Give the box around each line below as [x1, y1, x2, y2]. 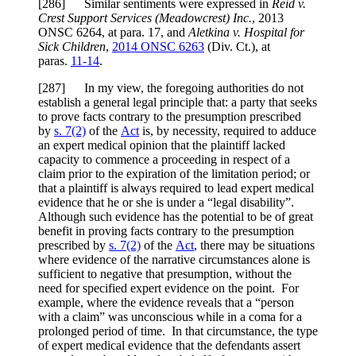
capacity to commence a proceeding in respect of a [38, 153, 290, 167]
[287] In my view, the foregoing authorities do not [38, 81, 304, 95]
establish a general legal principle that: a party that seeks [38, 95, 317, 110]
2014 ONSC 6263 [112, 40, 204, 54]
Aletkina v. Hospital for [188, 25, 304, 40]
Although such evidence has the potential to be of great [38, 210, 313, 224]
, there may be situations [194, 238, 315, 253]
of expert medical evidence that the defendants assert [38, 339, 300, 353]
